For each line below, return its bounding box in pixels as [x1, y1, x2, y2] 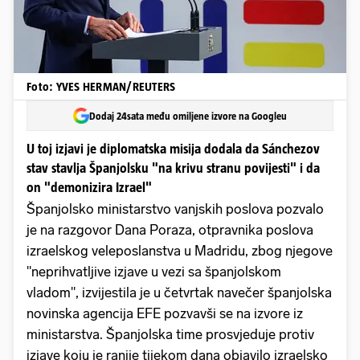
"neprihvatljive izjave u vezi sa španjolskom [27, 264, 281, 280]
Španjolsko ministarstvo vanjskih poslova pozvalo [27, 201, 324, 218]
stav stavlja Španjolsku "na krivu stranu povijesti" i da [27, 161, 320, 176]
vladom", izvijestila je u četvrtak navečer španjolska [27, 284, 332, 301]
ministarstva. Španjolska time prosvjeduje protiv [27, 326, 314, 343]
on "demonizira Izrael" [27, 180, 152, 195]
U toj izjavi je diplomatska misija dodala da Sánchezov [27, 141, 320, 157]
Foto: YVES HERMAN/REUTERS [27, 80, 176, 93]
